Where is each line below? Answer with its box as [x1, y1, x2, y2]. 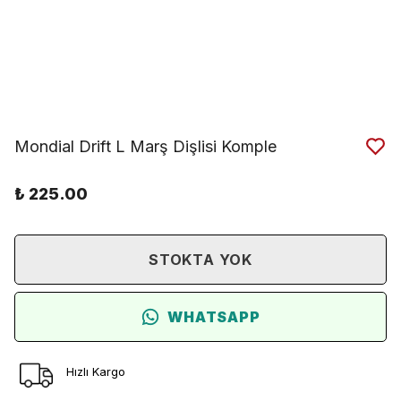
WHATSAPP [167, 308, 260, 326]
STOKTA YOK [148, 251, 252, 269]
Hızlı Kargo [65, 363, 125, 379]
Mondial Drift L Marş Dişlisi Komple [14, 137, 277, 156]
